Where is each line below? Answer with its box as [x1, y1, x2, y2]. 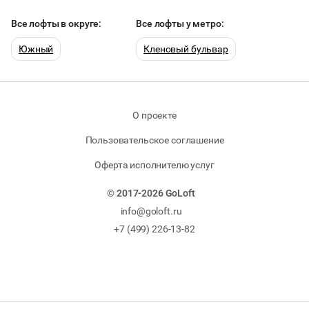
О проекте [132, 110, 177, 121]
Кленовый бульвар [143, 43, 228, 54]
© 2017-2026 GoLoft [107, 188, 195, 199]
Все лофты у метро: [136, 18, 224, 29]
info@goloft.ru [120, 206, 182, 217]
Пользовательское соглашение [85, 134, 224, 146]
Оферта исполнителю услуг [94, 159, 215, 170]
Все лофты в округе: [11, 18, 102, 29]
